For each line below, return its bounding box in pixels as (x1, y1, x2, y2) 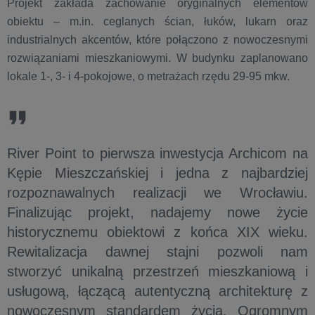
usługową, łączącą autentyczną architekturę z (7, 283, 308, 299)
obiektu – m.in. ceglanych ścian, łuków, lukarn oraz (7, 15, 308, 27)
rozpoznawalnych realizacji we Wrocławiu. (7, 185, 308, 200)
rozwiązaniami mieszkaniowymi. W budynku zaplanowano (7, 52, 308, 64)
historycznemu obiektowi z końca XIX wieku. (7, 224, 308, 240)
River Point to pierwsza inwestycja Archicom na (7, 146, 308, 161)
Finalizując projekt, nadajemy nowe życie (7, 205, 308, 220)
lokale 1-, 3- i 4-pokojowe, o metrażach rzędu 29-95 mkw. (7, 70, 290, 82)
